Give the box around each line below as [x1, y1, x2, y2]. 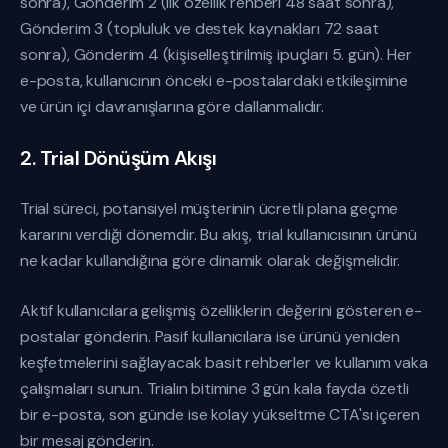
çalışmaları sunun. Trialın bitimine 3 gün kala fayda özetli [20, 378, 409, 399]
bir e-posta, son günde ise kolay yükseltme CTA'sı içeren [20, 404, 421, 425]
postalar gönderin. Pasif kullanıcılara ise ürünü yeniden [20, 326, 401, 347]
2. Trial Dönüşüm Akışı [20, 145, 216, 171]
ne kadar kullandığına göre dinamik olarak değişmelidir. [20, 250, 401, 271]
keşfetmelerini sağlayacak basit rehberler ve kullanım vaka [20, 352, 428, 373]
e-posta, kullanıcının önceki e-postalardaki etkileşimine [20, 70, 409, 91]
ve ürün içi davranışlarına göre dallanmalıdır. [20, 96, 324, 117]
